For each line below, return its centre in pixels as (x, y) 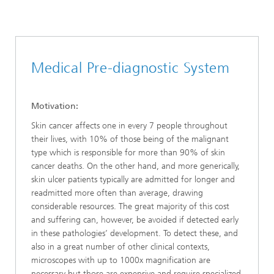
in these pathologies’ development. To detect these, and (135, 233)
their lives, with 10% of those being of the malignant (130, 139)
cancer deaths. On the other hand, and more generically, (135, 166)
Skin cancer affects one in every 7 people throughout (129, 126)
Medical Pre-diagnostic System (131, 68)
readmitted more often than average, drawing (117, 193)
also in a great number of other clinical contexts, (120, 247)
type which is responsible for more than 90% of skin (128, 153)
